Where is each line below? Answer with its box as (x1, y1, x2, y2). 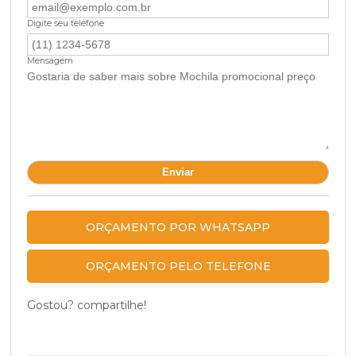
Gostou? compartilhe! (27, 297, 146, 312)
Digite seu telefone (27, 18, 104, 29)
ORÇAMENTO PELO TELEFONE (85, 259, 271, 274)
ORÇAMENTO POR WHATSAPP (86, 220, 270, 235)
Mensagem (27, 55, 73, 66)
